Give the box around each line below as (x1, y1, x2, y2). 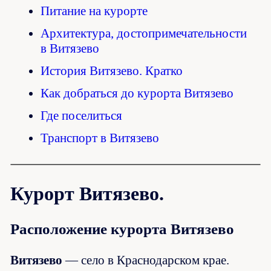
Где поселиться (41, 108, 123, 123)
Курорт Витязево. (10, 183, 165, 205)
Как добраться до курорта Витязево (41, 86, 234, 101)
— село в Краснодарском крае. (62, 253, 230, 268)
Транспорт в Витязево (41, 131, 160, 146)
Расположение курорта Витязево (10, 221, 235, 238)
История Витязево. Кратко (41, 64, 183, 79)
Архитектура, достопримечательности (41, 26, 247, 41)
